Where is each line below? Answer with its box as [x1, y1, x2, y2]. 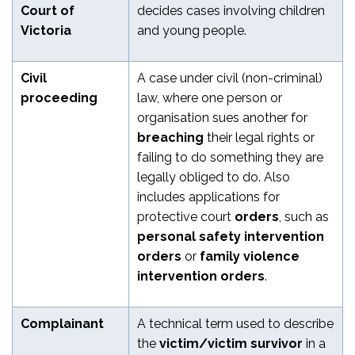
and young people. [137, 22, 246, 38]
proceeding [21, 90, 97, 105]
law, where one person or [137, 90, 282, 105]
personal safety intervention [137, 228, 324, 244]
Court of [21, 2, 74, 18]
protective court [137, 208, 235, 224]
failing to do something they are [137, 149, 323, 165]
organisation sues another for [137, 109, 307, 125]
